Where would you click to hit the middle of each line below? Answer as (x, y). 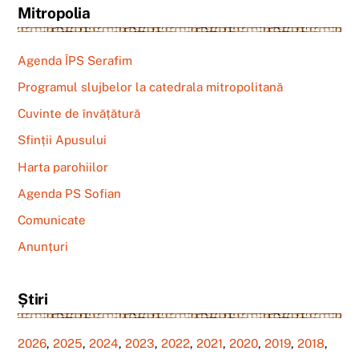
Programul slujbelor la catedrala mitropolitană (151, 87)
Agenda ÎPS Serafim (75, 60)
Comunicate (52, 220)
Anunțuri (43, 247)
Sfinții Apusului (63, 140)
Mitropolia (54, 12)
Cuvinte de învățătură (79, 114)
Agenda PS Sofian (70, 193)
